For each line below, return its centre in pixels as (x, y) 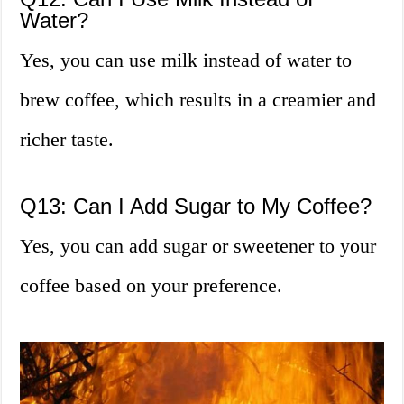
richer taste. (67, 140)
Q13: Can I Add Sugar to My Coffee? (196, 207)
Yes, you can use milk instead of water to (186, 60)
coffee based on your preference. (151, 286)
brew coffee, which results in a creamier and (198, 100)
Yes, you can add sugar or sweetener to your (198, 246)
